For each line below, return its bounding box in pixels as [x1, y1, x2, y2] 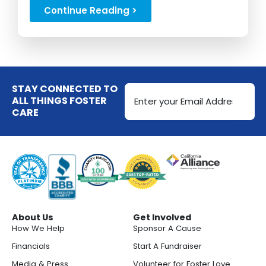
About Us [12, 211, 53, 223]
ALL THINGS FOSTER [12, 94, 107, 108]
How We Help [12, 223, 65, 234]
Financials [12, 240, 50, 252]
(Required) [125, 107, 167, 119]
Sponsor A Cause [133, 223, 201, 234]
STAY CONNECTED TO [12, 82, 118, 96]
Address [123, 93, 166, 107]
